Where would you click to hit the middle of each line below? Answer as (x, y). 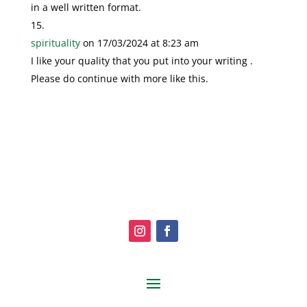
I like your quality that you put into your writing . (142, 60)
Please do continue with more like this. (119, 78)
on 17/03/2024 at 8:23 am (140, 42)
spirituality (55, 42)
